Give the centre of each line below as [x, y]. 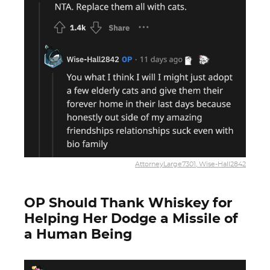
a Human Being [78, 234]
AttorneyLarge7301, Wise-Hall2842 [190, 165]
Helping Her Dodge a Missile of [131, 219]
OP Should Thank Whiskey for [128, 203]
